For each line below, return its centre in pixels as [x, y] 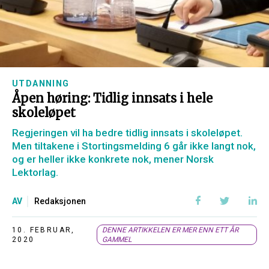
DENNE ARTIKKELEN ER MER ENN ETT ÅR [170, 230]
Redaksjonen [60, 201]
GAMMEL [116, 240]
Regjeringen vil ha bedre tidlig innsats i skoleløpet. [127, 133]
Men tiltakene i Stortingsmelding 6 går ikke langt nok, [134, 146]
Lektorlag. [35, 172]
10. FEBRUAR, [44, 230]
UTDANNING [41, 83]
